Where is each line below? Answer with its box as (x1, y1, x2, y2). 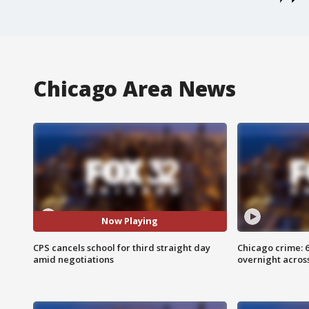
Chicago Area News (33, 74, 237, 103)
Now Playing (101, 215, 159, 228)
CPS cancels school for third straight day (33, 241, 210, 254)
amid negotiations (33, 252, 114, 266)
